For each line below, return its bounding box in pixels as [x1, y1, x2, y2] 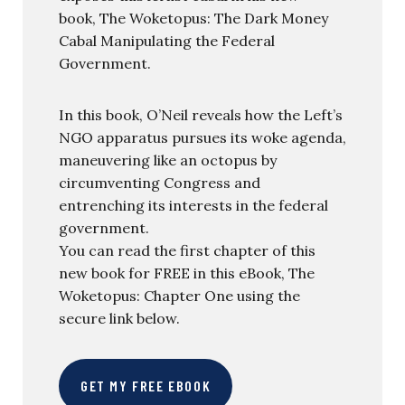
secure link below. [59, 308, 180, 327]
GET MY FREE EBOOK [80, 376, 212, 394]
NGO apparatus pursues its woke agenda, [59, 127, 346, 146]
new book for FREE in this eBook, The [59, 263, 315, 282]
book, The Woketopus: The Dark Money [59, 8, 328, 27]
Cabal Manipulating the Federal [59, 31, 275, 50]
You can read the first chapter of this [59, 240, 316, 259]
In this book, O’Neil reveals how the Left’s [59, 105, 343, 124]
